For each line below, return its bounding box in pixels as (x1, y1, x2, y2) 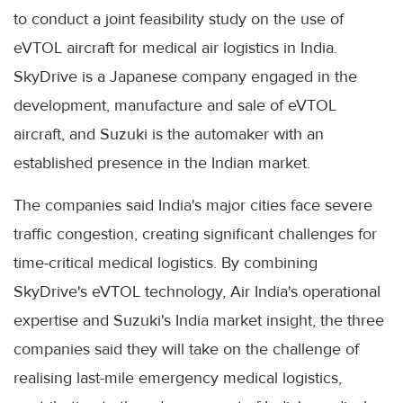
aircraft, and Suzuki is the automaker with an (13, 123, 324, 144)
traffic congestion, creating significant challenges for (13, 223, 377, 244)
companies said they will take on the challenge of (13, 338, 359, 359)
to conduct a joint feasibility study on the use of (13, 8, 344, 29)
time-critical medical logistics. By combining (13, 252, 318, 273)
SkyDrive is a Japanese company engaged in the (13, 66, 357, 86)
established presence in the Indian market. (13, 152, 310, 173)
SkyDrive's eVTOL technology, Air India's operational (13, 281, 381, 301)
